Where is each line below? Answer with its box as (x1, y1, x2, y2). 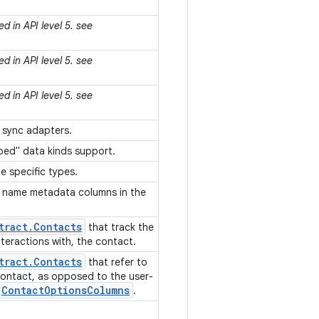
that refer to (85, 256, 147, 268)
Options (44, 283, 87, 297)
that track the (85, 221, 154, 234)
